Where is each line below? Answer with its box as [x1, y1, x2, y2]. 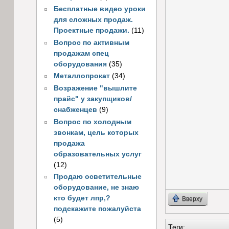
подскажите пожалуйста [53, 205, 141, 213]
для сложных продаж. [53, 15, 133, 24]
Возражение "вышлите [53, 84, 137, 93]
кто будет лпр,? [53, 194, 110, 202]
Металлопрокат [53, 72, 110, 80]
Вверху [181, 195, 202, 203]
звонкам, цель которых [53, 128, 139, 136]
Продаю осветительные [53, 173, 142, 181]
